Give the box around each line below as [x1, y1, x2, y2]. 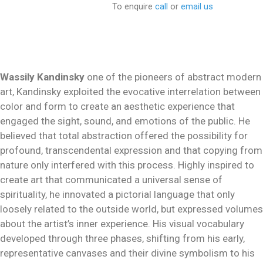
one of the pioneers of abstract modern [85, 71, 261, 83]
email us [181, 1, 214, 12]
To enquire [112, 1, 156, 12]
